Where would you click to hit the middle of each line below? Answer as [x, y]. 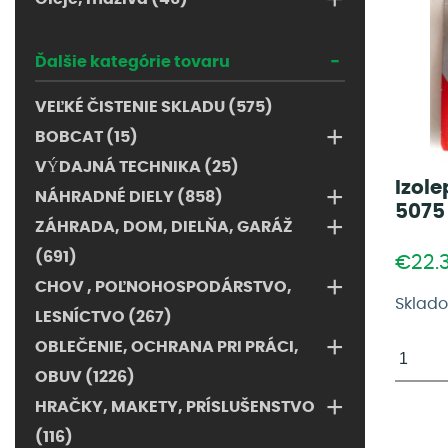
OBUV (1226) [85, 377]
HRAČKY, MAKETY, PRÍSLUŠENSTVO [175, 407]
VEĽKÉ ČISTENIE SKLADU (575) [154, 107]
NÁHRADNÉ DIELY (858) [129, 197]
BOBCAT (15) [86, 137]
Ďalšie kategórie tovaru [132, 62]
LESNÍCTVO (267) [103, 317]
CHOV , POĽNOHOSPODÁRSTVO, [163, 287]
